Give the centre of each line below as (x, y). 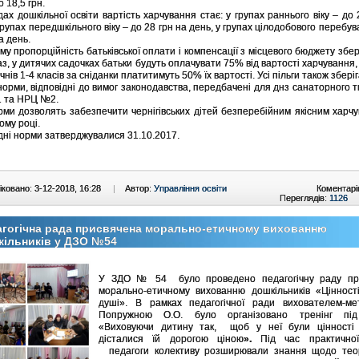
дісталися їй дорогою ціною (171, 339)
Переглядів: (305, 198)
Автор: (139, 188)
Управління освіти (190, 188)
